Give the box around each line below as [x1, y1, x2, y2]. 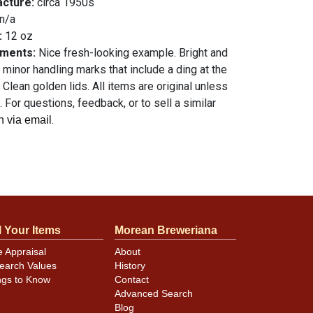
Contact [115, 275, 149, 286]
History [115, 261, 145, 272]
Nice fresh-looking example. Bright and [38, 46, 228, 59]
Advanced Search [115, 289, 193, 300]
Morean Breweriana [115, 224, 217, 236]
